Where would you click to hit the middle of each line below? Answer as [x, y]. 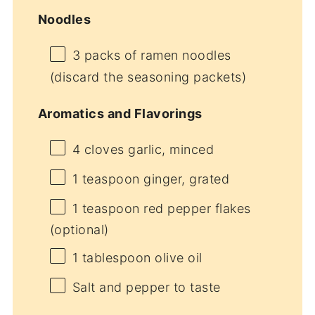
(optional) [79, 229]
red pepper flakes [195, 208]
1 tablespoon [111, 257]
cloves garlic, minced [147, 149]
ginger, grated [185, 179]
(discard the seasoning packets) [148, 77]
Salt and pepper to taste [146, 287]
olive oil [176, 257]
